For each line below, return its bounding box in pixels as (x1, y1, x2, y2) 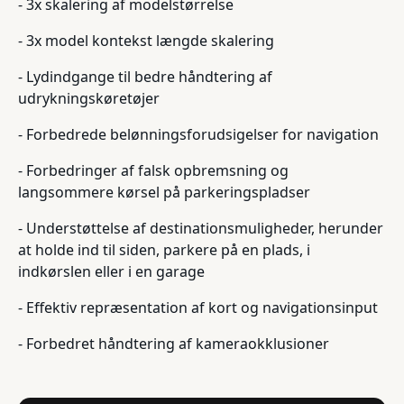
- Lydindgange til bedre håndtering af (18, 67, 272, 87)
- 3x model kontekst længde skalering (18, 31, 274, 51)
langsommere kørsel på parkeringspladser (18, 182, 310, 203)
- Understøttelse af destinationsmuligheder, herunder (18, 218, 383, 239)
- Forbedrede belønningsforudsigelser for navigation (18, 124, 379, 145)
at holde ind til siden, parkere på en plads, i (18, 240, 310, 261)
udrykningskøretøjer (18, 88, 160, 109)
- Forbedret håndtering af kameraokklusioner (18, 334, 329, 354)
